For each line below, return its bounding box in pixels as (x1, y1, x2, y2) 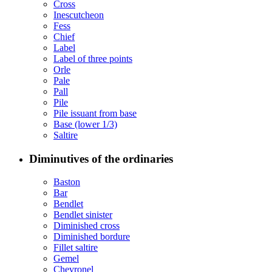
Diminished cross (53, 220, 120, 231)
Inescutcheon (53, 9, 104, 20)
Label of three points (53, 53, 132, 64)
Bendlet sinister (53, 209, 112, 220)
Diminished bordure (53, 231, 130, 242)
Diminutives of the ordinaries (29, 152, 173, 165)
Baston (53, 177, 80, 188)
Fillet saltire (53, 242, 98, 253)
